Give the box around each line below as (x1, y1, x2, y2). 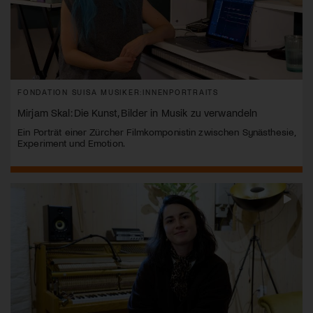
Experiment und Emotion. (17, 137, 125, 150)
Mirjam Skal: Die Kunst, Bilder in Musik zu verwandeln (17, 106, 258, 119)
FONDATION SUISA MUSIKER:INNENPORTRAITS (17, 87, 219, 97)
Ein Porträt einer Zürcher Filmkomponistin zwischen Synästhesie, (17, 126, 296, 138)
